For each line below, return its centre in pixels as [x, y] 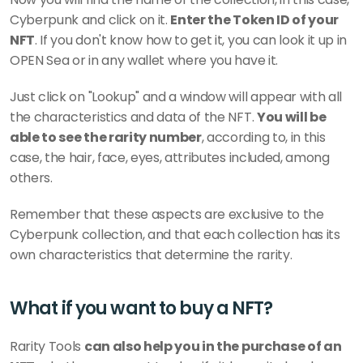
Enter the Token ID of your [255, 20]
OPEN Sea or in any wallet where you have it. [144, 60]
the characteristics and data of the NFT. [133, 117]
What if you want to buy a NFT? [141, 308]
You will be [291, 117]
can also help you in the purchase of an [213, 346]
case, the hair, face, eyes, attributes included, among [170, 158]
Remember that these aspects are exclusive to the [167, 214]
